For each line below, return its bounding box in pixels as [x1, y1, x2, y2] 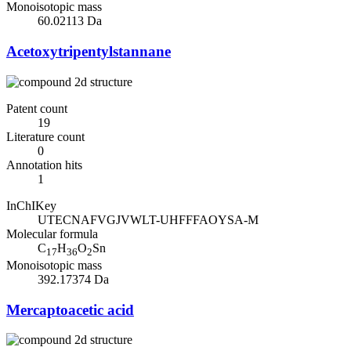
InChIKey [6, 198, 56, 212]
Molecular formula [6, 226, 98, 241]
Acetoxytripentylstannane [6, 43, 171, 60]
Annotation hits [6, 157, 82, 172]
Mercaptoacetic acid [6, 301, 134, 318]
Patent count [6, 101, 67, 115]
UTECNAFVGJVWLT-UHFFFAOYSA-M [38, 212, 259, 226]
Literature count [6, 129, 85, 143]
